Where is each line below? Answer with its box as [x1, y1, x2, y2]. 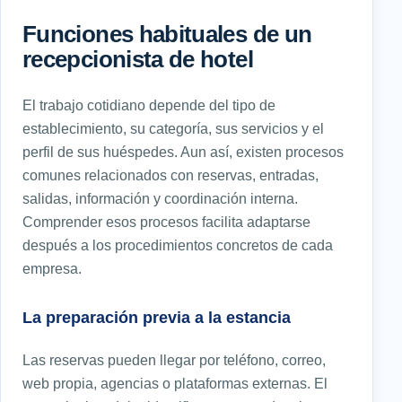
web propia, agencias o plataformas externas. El [22, 374, 328, 391]
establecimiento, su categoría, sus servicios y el [22, 119, 324, 136]
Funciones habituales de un [22, 21, 312, 47]
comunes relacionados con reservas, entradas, [22, 166, 319, 183]
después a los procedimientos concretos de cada [22, 236, 333, 253]
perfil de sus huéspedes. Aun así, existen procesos [22, 143, 344, 160]
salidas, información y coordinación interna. [22, 189, 298, 206]
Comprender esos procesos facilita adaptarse [22, 213, 310, 230]
